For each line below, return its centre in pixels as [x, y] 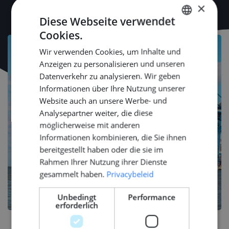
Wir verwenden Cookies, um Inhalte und [110, 51]
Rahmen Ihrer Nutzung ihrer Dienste [103, 162]
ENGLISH [185, 53]
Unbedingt [77, 197]
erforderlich [77, 205]
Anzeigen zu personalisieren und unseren [112, 63]
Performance [152, 197]
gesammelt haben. [72, 174]
